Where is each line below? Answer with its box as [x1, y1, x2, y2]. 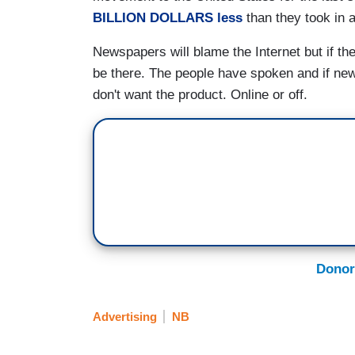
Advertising [93, 310, 157, 324]
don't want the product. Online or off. [93, 86, 311, 102]
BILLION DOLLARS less [93, 10, 242, 25]
